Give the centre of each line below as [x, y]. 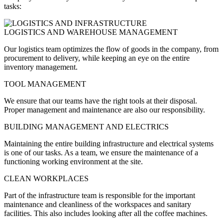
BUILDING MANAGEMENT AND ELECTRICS [86, 126]
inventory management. [41, 67]
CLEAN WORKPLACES [46, 178]
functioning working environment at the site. [73, 161]
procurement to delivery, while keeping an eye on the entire [97, 58]
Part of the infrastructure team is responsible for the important [100, 195]
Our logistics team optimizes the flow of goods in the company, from [111, 49]
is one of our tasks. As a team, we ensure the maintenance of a [101, 152]
